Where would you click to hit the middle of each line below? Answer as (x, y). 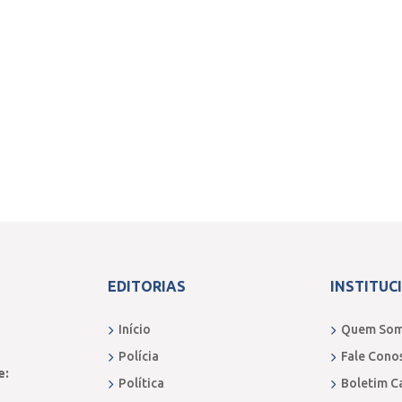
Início (135, 329)
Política (141, 383)
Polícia (139, 356)
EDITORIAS (147, 286)
